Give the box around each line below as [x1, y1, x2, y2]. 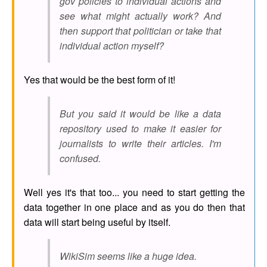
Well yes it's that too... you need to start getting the [24, 185, 245, 200]
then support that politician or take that [60, 24, 221, 38]
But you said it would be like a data [60, 107, 221, 121]
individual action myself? [60, 39, 164, 53]
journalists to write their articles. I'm [60, 136, 221, 151]
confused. [60, 151, 101, 166]
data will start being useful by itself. [24, 215, 170, 229]
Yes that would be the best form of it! [24, 73, 175, 87]
